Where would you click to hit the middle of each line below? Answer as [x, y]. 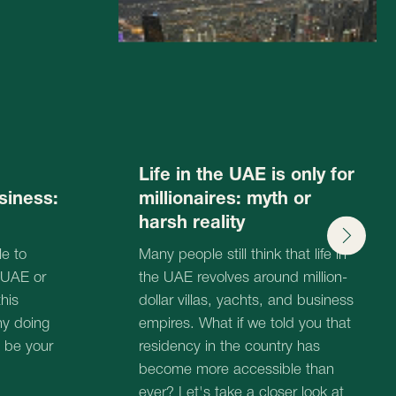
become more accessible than [126, 75]
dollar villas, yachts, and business [134, 14]
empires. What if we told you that [133, 34]
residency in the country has [120, 55]
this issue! [67, 116]
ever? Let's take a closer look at [130, 96]
